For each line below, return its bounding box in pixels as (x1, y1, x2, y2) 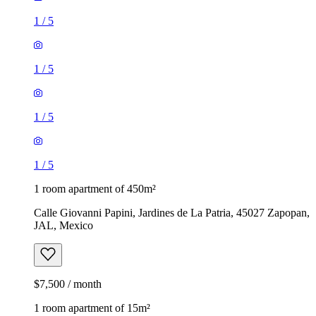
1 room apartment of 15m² (34, 301, 150, 314)
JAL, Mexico (34, 219, 93, 231)
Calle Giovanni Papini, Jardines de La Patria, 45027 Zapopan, (34, 206, 310, 219)
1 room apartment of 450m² (34, 182, 156, 195)
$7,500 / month (34, 277, 102, 290)
